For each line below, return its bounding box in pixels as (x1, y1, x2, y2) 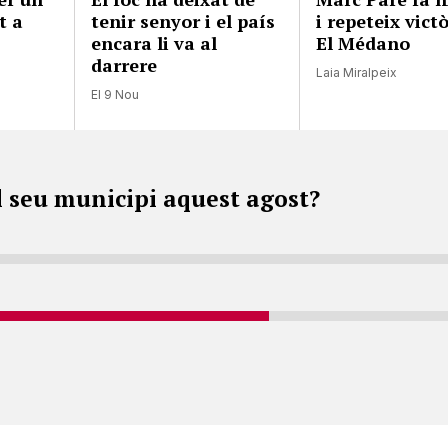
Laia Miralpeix (316, 64, 398, 80)
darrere (91, 52, 158, 77)
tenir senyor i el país (91, 8, 276, 33)
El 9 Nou (91, 86, 140, 102)
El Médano (316, 30, 411, 55)
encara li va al (91, 30, 218, 55)
